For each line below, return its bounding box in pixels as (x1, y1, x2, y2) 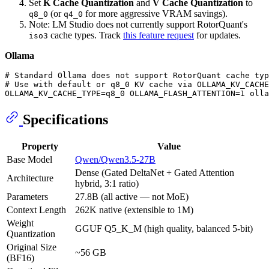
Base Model (7, 154, 52, 165)
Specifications (23, 111, 108, 127)
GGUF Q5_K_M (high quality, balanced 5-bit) (75, 223, 253, 234)
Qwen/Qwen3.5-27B (75, 154, 156, 165)
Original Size (7, 242, 56, 253)
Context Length (7, 205, 66, 216)
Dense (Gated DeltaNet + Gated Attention (75, 168, 234, 178)
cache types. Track (48, 29, 123, 40)
